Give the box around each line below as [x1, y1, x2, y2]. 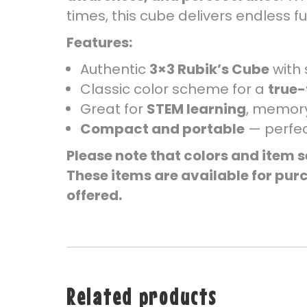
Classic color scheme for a [80, 79, 268, 99]
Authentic [80, 60, 149, 79]
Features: [66, 33, 132, 52]
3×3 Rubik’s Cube [149, 60, 269, 79]
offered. [66, 186, 122, 205]
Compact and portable [80, 119, 245, 138]
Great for [80, 99, 147, 119]
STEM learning [147, 99, 246, 119]
